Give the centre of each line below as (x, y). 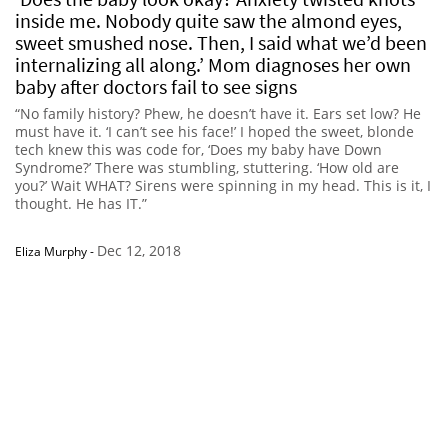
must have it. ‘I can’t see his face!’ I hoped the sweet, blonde (214, 131)
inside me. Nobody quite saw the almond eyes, (208, 20)
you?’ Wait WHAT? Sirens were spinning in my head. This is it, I (223, 185)
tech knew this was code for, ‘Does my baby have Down (198, 149)
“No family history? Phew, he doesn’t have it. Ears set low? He (218, 113)
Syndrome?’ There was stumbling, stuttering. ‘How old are (207, 167)
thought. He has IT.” (81, 203)
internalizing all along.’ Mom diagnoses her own (213, 64)
